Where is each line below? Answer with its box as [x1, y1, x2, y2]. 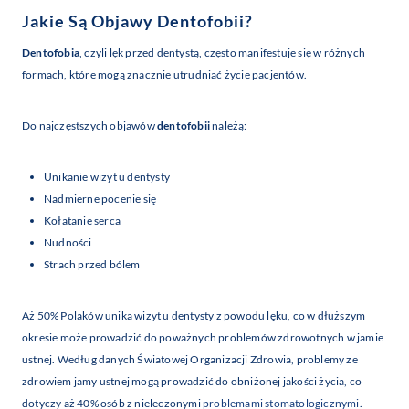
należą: [210, 119, 247, 133]
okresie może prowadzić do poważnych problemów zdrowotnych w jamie [22, 330, 383, 345]
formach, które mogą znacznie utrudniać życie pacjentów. [22, 68, 307, 82]
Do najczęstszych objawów [22, 119, 157, 133]
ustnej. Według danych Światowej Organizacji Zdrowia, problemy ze [22, 352, 358, 367]
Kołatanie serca [44, 214, 121, 228]
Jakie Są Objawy [22, 11, 157, 32]
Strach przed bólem [44, 257, 141, 272]
